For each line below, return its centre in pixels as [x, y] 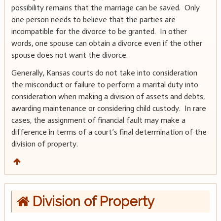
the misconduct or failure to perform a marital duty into [105, 85]
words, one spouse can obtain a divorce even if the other [107, 43]
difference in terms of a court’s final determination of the [109, 132]
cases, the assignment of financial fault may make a [98, 120]
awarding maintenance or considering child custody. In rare [109, 109]
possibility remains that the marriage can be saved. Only [105, 8]
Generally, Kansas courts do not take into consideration [104, 73]
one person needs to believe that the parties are [93, 20]
